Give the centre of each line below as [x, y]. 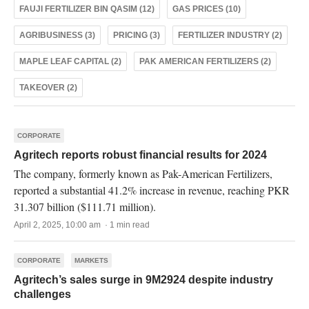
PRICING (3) [137, 35]
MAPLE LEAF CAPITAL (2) [70, 61]
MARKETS [91, 260]
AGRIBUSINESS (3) [57, 35]
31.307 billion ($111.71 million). [85, 207]
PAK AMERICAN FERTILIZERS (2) [205, 61]
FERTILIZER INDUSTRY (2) [230, 35]
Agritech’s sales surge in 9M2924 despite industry [143, 280]
